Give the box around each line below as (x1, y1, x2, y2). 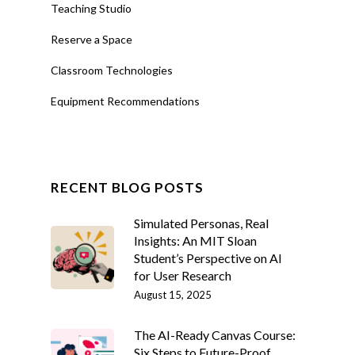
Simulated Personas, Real (134, 216, 269, 231)
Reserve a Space (51, 32, 132, 47)
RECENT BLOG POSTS (51, 179, 204, 197)
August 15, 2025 (134, 288, 212, 302)
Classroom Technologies (51, 63, 173, 78)
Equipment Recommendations (51, 94, 200, 109)
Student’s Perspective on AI (134, 250, 282, 266)
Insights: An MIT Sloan (134, 233, 257, 249)
